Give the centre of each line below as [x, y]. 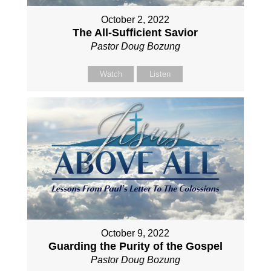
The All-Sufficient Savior [135, 32]
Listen [160, 74]
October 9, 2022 [135, 233]
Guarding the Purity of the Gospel [135, 246]
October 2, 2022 [135, 19]
